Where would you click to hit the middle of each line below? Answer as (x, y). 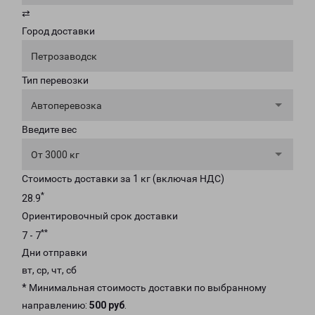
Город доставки (58, 31)
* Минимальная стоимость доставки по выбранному (144, 288)
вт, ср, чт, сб (49, 270)
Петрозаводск (64, 56)
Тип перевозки (55, 80)
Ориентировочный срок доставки (100, 216)
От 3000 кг (55, 155)
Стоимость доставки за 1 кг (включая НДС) (123, 179)
